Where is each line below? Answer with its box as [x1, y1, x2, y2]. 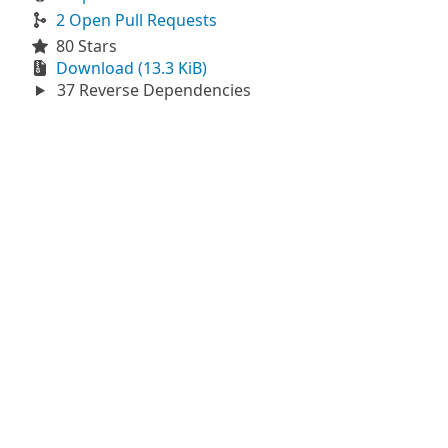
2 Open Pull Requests [56, 9, 217, 31]
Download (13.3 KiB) [56, 57, 207, 79]
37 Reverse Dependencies [52, 79, 251, 101]
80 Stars [56, 35, 117, 57]
